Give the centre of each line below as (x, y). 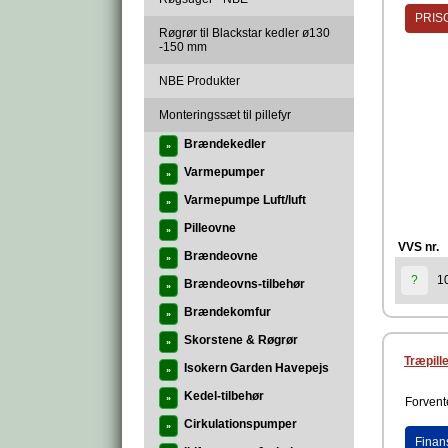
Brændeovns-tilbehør (244, 284)
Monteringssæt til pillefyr (225, 115)
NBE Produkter (199, 81)
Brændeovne (221, 256)
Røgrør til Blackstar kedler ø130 (244, 33)
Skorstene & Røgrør (241, 340)
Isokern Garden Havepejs (256, 368)
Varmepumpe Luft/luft (245, 200)
